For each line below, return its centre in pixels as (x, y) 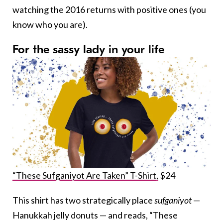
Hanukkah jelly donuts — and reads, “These (95, 215)
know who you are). (50, 24)
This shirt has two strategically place (83, 200)
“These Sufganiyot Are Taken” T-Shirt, (85, 175)
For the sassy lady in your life (88, 49)
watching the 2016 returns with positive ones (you (109, 9)
